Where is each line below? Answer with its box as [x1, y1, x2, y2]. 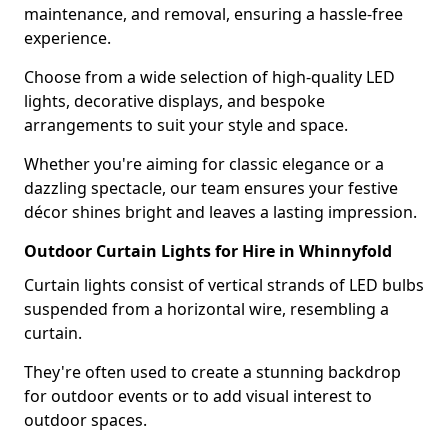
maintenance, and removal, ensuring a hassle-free [24, 2, 403, 25]
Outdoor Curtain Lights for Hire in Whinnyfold [24, 239, 392, 262]
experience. [24, 26, 111, 49]
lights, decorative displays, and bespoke [24, 89, 325, 112]
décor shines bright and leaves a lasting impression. [24, 200, 417, 223]
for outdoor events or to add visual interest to [24, 384, 372, 407]
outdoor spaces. [24, 408, 147, 431]
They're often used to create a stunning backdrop [24, 360, 401, 383]
